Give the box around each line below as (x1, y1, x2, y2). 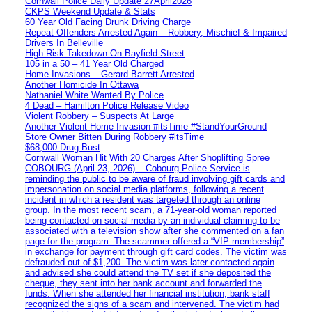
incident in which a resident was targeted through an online (25, 194, 260, 205)
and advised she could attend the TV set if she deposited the (25, 267, 271, 278)
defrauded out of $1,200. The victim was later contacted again (25, 256, 274, 267)
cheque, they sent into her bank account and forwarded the (25, 277, 262, 288)
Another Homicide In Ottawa (25, 79, 139, 90)
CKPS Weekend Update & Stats (25, 6, 155, 17)
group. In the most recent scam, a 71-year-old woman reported (25, 204, 276, 215)
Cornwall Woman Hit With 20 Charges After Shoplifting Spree (25, 152, 270, 163)
